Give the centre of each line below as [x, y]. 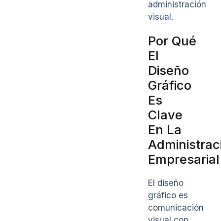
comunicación [176, 208]
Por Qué [172, 41]
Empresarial [184, 159]
